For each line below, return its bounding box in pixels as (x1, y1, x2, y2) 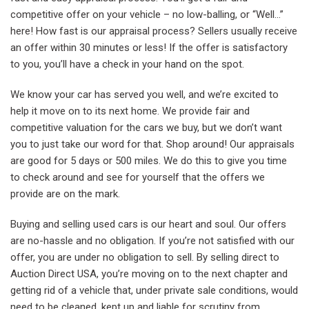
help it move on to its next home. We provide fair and (10, 104, 250, 117)
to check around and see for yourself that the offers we (10, 170, 265, 183)
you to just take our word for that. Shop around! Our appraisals (10, 137, 295, 150)
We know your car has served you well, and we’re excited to (10, 88, 279, 101)
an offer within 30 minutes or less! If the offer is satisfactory (10, 41, 288, 54)
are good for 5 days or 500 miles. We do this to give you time (10, 154, 287, 167)
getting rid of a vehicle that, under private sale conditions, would (10, 283, 298, 297)
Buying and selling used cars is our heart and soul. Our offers (10, 217, 286, 230)
